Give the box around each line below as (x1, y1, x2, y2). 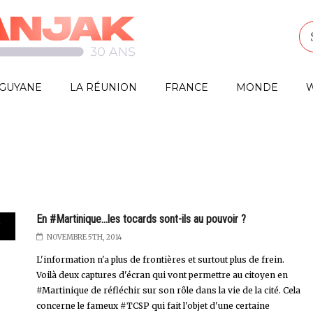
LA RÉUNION (70, 81, 137, 94)
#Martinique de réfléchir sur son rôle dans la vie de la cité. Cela (36, 285, 300, 296)
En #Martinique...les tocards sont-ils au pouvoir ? (36, 212, 246, 226)
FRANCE (165, 81, 208, 94)
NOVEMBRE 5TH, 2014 (46, 233, 122, 242)
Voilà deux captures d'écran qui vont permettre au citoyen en (36, 270, 288, 280)
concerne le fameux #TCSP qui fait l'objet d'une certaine (36, 300, 270, 311)
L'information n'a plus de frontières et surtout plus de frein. (36, 254, 284, 265)
